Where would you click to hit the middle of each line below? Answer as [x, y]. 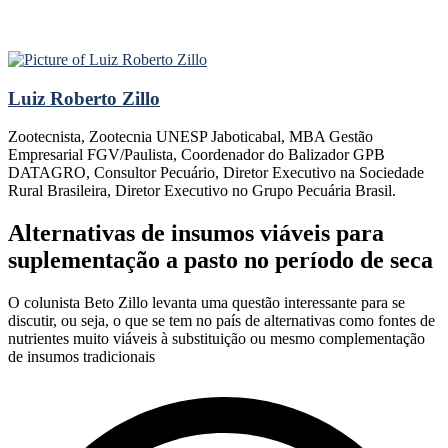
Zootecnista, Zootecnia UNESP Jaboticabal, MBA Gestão [190, 137]
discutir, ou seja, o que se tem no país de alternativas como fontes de [221, 321]
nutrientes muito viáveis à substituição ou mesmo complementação [216, 339]
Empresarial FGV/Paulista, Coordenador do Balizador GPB [196, 155]
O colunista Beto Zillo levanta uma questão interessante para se [206, 303]
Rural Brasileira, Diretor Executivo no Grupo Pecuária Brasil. [202, 191]
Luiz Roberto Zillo [84, 98]
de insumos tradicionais [81, 357]
